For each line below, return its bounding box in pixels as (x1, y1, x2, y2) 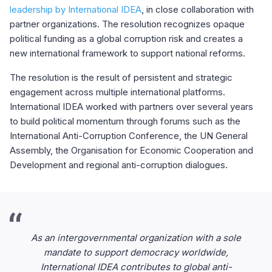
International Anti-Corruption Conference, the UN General (10, 130, 248, 141)
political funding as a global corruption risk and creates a (10, 33, 243, 44)
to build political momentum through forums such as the (10, 115, 240, 127)
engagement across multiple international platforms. (10, 86, 225, 98)
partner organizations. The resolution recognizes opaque (10, 18, 245, 30)
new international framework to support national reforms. (10, 47, 245, 59)
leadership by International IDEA (10, 4, 141, 15)
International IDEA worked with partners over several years (10, 101, 253, 112)
